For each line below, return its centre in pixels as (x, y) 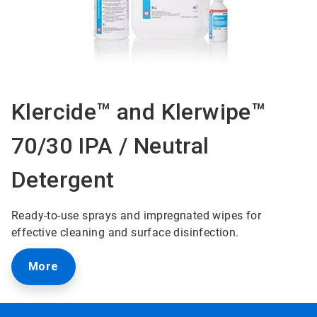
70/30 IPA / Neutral (110, 146)
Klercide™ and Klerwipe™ (138, 112)
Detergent (63, 180)
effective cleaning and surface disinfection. (125, 233)
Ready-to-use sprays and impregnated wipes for (136, 216)
